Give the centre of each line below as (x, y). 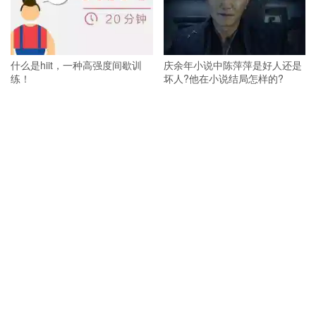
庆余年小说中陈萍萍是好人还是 (232, 65)
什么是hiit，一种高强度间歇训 (76, 65)
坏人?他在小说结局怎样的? (223, 78)
